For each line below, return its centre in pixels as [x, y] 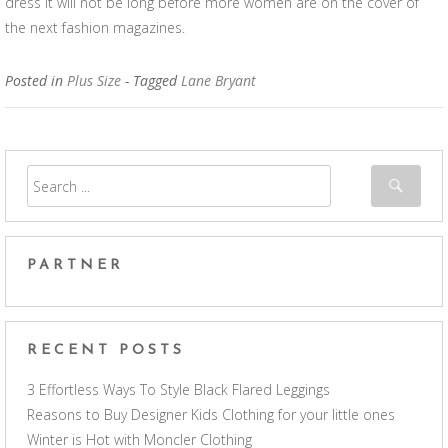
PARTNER [75, 265]
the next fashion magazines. [95, 27]
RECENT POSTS [106, 351]
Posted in [36, 80]
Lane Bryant [218, 80]
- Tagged [153, 80]
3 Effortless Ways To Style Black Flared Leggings [178, 390]
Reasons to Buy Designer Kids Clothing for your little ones [211, 415]
